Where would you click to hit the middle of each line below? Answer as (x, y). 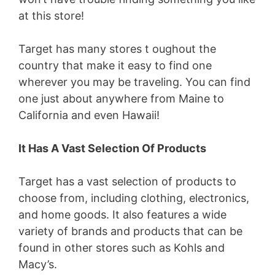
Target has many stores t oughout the (117, 49)
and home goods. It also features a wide (122, 215)
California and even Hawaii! (89, 115)
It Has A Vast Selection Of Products (112, 149)
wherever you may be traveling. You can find (134, 82)
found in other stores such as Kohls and (122, 248)
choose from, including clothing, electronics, (134, 198)
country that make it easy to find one (115, 66)
